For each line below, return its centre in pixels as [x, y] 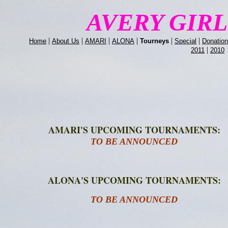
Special [186, 41]
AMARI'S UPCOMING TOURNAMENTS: [134, 130]
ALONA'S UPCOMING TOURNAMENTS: [134, 180]
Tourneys [154, 41]
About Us [66, 41]
